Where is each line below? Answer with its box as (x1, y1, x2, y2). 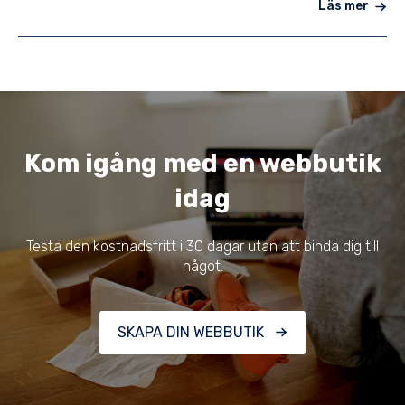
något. (182, 257, 223, 275)
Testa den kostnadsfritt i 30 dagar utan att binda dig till (26, 237, 379, 255)
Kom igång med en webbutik (24, 148, 381, 179)
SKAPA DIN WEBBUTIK (118, 324, 265, 342)
